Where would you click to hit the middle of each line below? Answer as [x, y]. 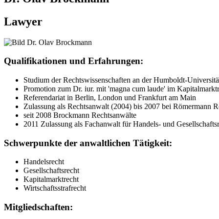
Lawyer [23, 21]
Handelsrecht [44, 162]
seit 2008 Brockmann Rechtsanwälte [80, 115]
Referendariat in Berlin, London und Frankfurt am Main [110, 97]
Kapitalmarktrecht [51, 179]
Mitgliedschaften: [38, 207]
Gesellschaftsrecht [51, 171]
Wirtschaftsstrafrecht [55, 188]
